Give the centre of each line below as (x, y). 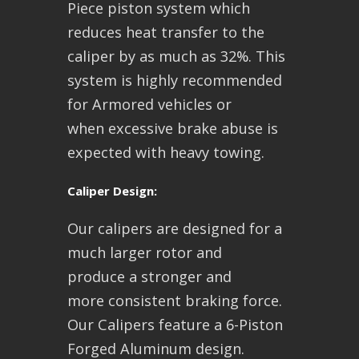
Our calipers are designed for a (175, 229)
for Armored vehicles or (149, 105)
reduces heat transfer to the (166, 32)
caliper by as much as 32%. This (176, 56)
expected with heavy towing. (166, 153)
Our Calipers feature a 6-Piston (175, 325)
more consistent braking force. (175, 301)
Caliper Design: (112, 191)
